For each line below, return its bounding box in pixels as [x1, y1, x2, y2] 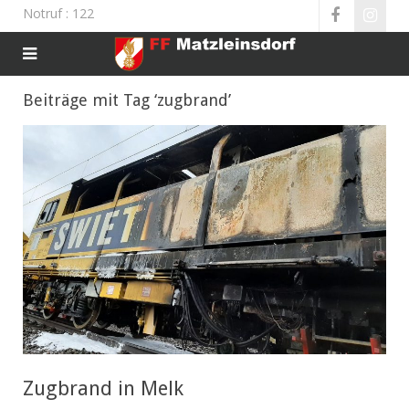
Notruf [23, 5, 62, 22]
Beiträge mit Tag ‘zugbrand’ [23, 90, 231, 110]
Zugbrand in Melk [23, 377, 184, 401]
